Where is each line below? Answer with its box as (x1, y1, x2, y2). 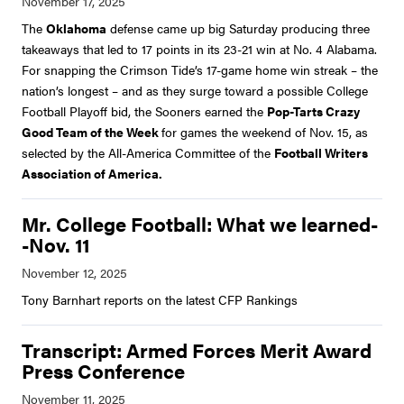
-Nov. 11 (22, 231, 90, 259)
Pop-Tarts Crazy (267, 102, 360, 121)
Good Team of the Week (22, 123, 161, 142)
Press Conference (22, 357, 185, 385)
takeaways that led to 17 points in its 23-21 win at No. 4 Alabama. (22, 40, 377, 59)
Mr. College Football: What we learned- (22, 210, 378, 238)
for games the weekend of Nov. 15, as (161, 123, 368, 142)
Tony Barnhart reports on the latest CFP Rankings (22, 290, 298, 309)
